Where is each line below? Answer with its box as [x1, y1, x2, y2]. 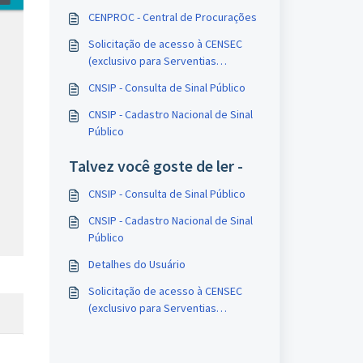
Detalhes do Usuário [88, 257, 186, 271]
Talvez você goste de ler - [68, 156, 243, 176]
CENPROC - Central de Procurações [88, 10, 257, 24]
